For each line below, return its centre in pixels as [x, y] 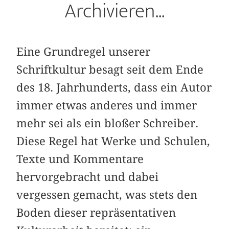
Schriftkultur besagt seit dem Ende [110, 69]
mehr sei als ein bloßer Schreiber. [108, 123]
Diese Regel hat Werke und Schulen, [113, 141]
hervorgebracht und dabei [88, 177]
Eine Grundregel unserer [84, 51]
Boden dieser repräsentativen [96, 212]
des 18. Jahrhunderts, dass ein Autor [114, 87]
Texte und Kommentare [80, 159]
